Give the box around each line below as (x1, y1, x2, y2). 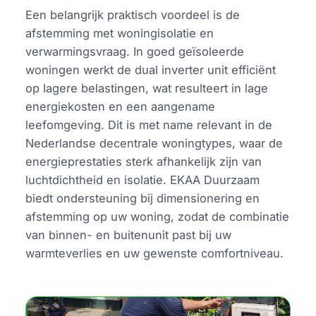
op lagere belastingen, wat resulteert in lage (25, 81, 269, 96)
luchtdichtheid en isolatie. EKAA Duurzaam (25, 173, 260, 188)
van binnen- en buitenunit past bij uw (25, 228, 232, 243)
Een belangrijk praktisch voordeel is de (25, 8, 241, 23)
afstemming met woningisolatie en (25, 26, 214, 41)
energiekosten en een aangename (25, 99, 216, 114)
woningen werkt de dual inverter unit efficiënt (25, 63, 276, 78)
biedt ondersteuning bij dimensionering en (25, 191, 260, 206)
